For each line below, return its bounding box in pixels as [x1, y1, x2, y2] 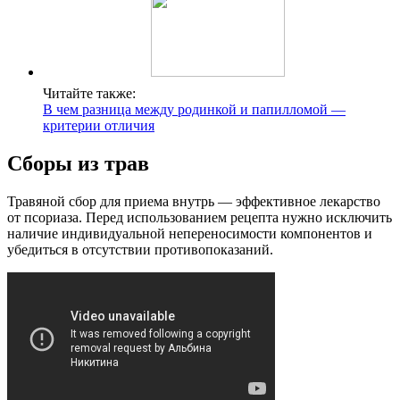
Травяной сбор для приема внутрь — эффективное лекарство [7, 194, 380, 210]
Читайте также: [43, 86, 136, 102]
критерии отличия [43, 118, 154, 134]
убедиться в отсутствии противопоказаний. [7, 242, 273, 258]
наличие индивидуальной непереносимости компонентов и [7, 226, 372, 242]
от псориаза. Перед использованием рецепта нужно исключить [7, 210, 392, 226]
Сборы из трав [7, 152, 149, 176]
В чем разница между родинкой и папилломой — [43, 102, 346, 118]
